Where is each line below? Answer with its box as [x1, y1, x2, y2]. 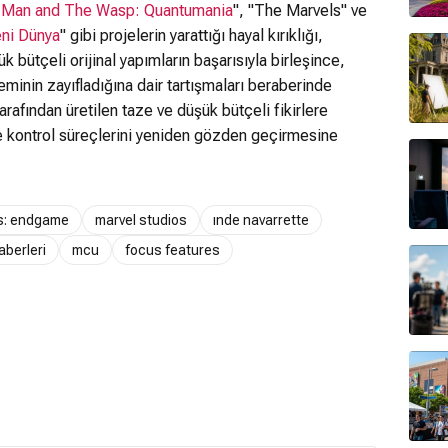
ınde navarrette [213, 211, 309, 228]
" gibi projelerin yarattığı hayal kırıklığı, [60, 26, 323, 45]
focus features [125, 241, 220, 258]
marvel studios [95, 211, 187, 228]
